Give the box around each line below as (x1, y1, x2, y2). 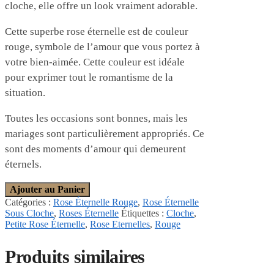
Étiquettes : (121, 208, 166, 219)
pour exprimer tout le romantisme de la (5, 72, 173, 84)
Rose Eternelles (90, 219, 150, 230)
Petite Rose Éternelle (5, 219, 85, 230)
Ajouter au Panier (10, 184, 85, 195)
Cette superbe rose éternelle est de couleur (5, 26, 188, 38)
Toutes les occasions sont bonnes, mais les (5, 113, 188, 125)
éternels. (5, 158, 42, 171)
